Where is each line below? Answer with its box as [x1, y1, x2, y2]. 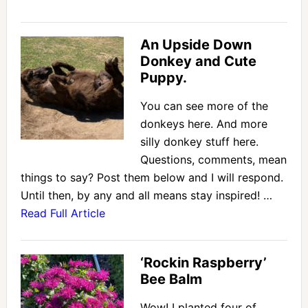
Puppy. [140, 69, 187, 87]
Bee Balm [140, 271, 202, 288]
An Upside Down [140, 36, 252, 54]
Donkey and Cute [140, 53, 256, 70]
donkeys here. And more [140, 117, 267, 131]
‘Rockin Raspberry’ [140, 254, 267, 272]
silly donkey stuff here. [140, 135, 258, 149]
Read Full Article [20, 206, 105, 221]
